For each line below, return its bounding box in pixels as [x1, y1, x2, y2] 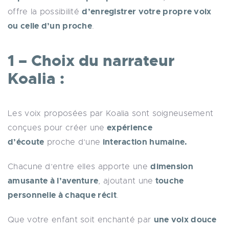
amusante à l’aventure [8, 175, 99, 186]
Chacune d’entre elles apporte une [8, 161, 151, 172]
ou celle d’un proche [8, 20, 93, 31]
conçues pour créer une [8, 122, 105, 133]
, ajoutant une [98, 175, 153, 186]
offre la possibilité [8, 6, 82, 17]
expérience [104, 122, 152, 133]
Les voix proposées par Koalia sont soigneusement [8, 108, 214, 119]
